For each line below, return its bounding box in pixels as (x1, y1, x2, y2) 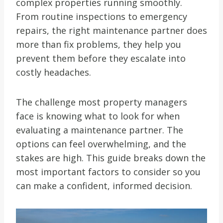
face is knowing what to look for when (16, 110, 180, 122)
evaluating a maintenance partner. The (16, 123, 183, 136)
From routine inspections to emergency (16, 10, 187, 22)
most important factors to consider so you (16, 165, 201, 178)
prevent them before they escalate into (16, 52, 186, 64)
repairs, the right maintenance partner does (16, 24, 207, 36)
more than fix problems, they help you (16, 38, 181, 50)
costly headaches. (16, 66, 91, 78)
